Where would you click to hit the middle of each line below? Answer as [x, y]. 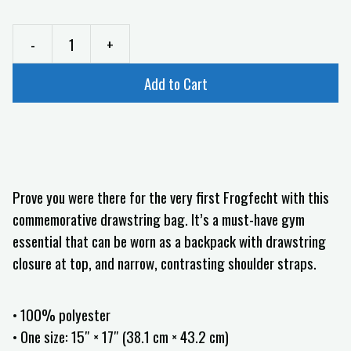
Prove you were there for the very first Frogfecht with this [171, 197]
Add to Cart [175, 83]
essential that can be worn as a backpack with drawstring [169, 241]
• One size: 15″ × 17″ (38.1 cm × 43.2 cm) [121, 337]
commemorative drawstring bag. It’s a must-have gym [159, 219]
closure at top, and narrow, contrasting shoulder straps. [165, 263]
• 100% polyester [62, 315]
